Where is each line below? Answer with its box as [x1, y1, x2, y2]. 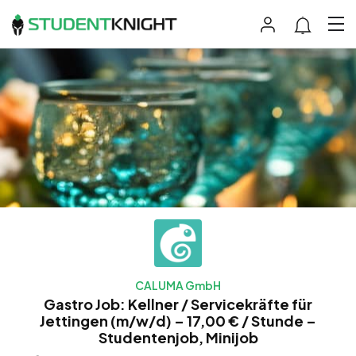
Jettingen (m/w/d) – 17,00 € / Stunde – [40, 311, 316, 330]
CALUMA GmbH [135, 277, 221, 292]
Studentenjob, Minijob [98, 327, 258, 346]
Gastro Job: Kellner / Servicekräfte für [44, 294, 312, 313]
